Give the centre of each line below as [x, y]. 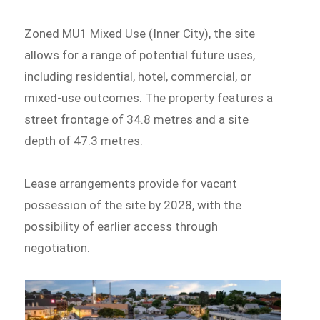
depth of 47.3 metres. [84, 141]
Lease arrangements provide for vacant [131, 183]
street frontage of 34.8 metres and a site [137, 120]
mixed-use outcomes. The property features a [149, 98]
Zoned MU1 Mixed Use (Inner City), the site [140, 34]
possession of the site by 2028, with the [133, 205]
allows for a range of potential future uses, [140, 55]
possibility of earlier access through [121, 226]
